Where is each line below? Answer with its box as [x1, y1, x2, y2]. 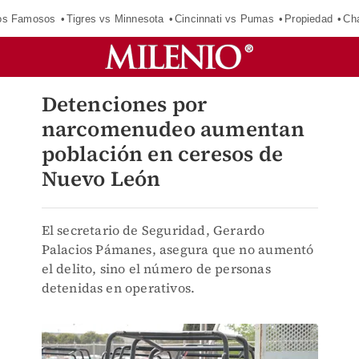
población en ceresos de [41, 139, 284, 168]
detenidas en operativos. [41, 279, 196, 296]
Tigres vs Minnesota [66, 12, 164, 25]
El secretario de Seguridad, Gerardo [41, 221, 265, 239]
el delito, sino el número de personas [41, 260, 271, 277]
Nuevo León [41, 164, 161, 193]
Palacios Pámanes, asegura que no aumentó [41, 240, 314, 258]
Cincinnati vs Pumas [174, 12, 274, 25]
